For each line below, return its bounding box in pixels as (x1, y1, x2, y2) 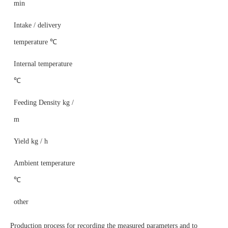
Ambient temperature (14, 159, 75, 167)
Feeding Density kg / (14, 99, 74, 106)
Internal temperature (14, 60, 72, 68)
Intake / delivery (14, 21, 61, 29)
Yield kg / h (14, 137, 48, 145)
